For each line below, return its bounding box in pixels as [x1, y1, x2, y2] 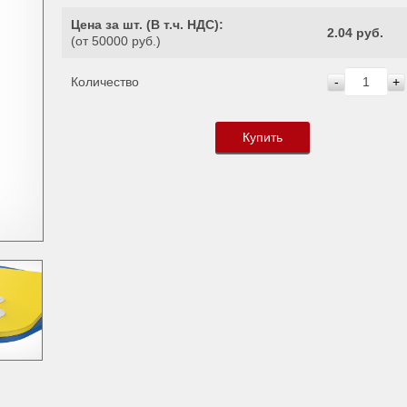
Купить [242, 130, 283, 144]
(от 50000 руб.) [71, 34, 161, 48]
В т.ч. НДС [151, 17, 214, 32]
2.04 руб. [327, 25, 383, 40]
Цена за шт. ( [71, 17, 151, 32]
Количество [71, 74, 139, 89]
